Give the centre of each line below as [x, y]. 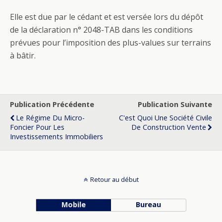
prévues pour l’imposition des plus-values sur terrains [111, 43]
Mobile [73, 204]
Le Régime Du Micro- [50, 118]
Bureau [149, 204]
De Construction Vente [169, 127]
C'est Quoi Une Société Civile [166, 118]
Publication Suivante [175, 104]
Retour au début [114, 179]
